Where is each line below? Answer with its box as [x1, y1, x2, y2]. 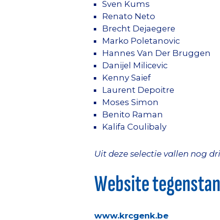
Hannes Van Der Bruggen [102, 48, 211, 58]
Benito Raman [102, 110, 163, 120]
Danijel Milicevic [102, 60, 167, 71]
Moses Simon [102, 97, 159, 108]
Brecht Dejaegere [102, 24, 175, 34]
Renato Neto [102, 11, 155, 22]
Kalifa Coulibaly [102, 122, 166, 132]
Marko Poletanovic [102, 36, 180, 46]
